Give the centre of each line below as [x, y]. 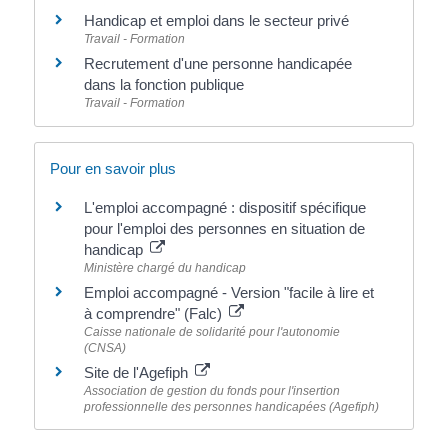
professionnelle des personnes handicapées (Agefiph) [231, 406]
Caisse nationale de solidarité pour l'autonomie [211, 331]
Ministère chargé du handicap [164, 267]
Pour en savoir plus [112, 168]
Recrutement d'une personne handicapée [217, 64]
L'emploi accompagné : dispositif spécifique [224, 207]
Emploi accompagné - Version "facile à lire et [228, 292]
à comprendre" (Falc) [154, 313]
